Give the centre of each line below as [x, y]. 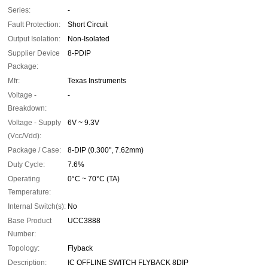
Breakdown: [27, 109]
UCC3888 [84, 221]
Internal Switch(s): [37, 207]
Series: [19, 10]
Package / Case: [34, 150]
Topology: [24, 249]
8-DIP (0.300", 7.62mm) [106, 150]
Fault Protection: [34, 25]
